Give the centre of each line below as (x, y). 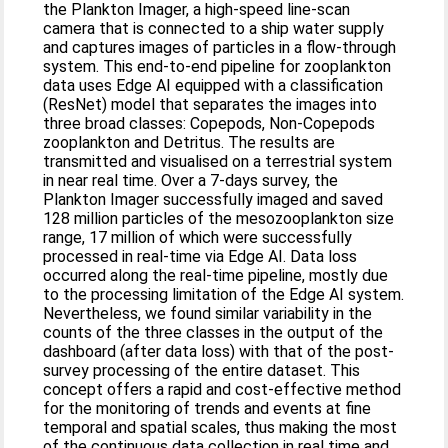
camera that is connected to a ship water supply (214, 28)
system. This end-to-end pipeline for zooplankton (217, 66)
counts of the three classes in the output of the (213, 332)
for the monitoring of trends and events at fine (207, 408)
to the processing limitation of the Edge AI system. (224, 294)
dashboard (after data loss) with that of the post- (219, 351)
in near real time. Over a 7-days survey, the (191, 180)
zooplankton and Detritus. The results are (189, 142)
